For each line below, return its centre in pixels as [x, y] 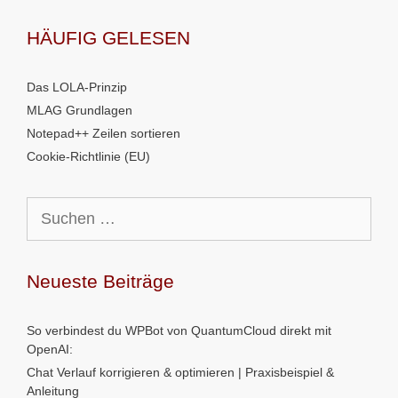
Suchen [47, 205]
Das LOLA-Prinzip [77, 87]
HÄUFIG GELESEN [108, 38]
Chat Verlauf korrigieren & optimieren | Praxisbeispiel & [180, 372]
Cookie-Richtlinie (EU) [88, 156]
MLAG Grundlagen [80, 110]
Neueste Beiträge [100, 281]
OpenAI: [50, 349]
